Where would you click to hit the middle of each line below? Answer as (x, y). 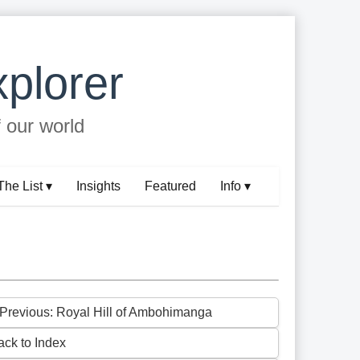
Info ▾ (236, 186)
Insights (99, 186)
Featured (171, 186)
